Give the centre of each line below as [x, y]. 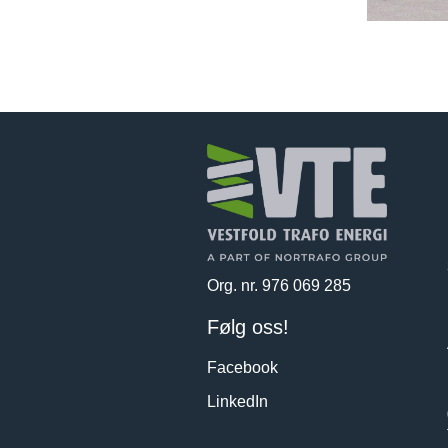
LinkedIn [237, 401]
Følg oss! [248, 326]
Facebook [242, 367]
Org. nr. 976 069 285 [279, 285]
